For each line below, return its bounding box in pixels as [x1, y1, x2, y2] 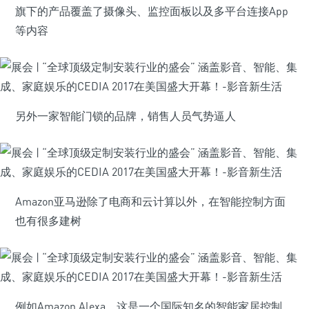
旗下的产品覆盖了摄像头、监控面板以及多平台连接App [15, 4, 288, 18]
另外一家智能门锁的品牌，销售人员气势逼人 [15, 109, 236, 123]
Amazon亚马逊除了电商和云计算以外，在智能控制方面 [15, 195, 286, 208]
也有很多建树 [15, 214, 81, 228]
